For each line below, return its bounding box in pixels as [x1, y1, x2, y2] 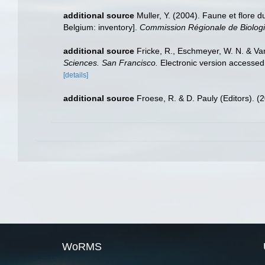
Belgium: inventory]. [63, 22, 140, 32]
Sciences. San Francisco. [63, 58, 158, 67]
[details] [63, 71, 88, 79]
